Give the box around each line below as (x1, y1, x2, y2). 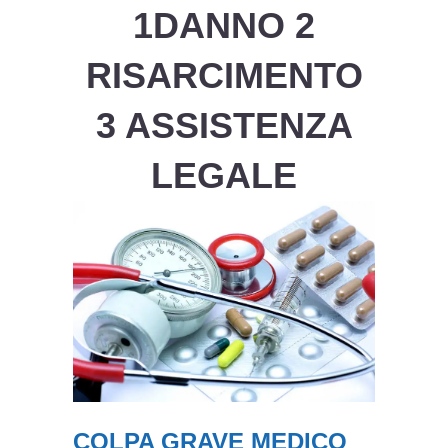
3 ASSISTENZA (95, 105, 353, 146)
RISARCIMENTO (85, 55, 363, 96)
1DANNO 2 (133, 5, 315, 46)
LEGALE (151, 155, 297, 196)
